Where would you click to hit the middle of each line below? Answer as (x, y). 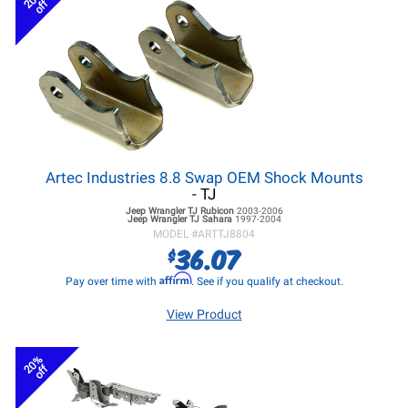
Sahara (217, 219)
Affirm (175, 278)
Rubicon (217, 211)
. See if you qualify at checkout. (267, 281)
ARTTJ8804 (226, 234)
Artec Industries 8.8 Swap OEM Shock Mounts (204, 178)
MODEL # (175, 234)
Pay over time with (112, 281)
